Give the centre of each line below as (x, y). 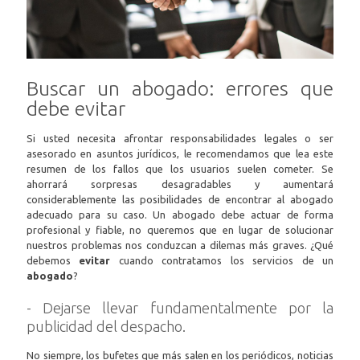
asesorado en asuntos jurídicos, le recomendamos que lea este (180, 153)
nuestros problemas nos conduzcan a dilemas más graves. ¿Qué (180, 245)
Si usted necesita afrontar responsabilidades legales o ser (180, 138)
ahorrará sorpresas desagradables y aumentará (180, 184)
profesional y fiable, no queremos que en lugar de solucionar (180, 229)
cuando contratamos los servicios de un (222, 260)
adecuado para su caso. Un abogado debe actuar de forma (180, 214)
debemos (53, 260)
